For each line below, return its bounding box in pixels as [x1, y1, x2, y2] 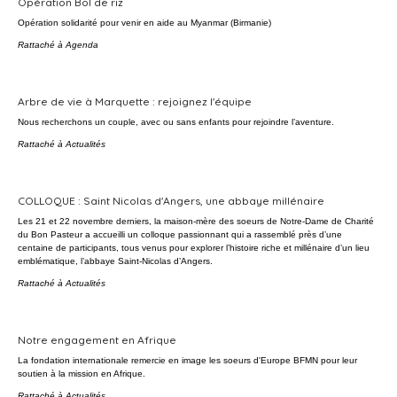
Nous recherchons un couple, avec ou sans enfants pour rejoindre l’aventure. [18, 117, 334, 127]
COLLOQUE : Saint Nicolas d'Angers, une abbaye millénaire [18, 194, 324, 207]
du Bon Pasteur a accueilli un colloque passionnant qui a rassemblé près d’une [18, 230, 342, 239]
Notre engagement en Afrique [18, 333, 176, 346]
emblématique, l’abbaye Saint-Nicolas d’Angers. [18, 256, 213, 266]
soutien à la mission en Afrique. [18, 369, 145, 378]
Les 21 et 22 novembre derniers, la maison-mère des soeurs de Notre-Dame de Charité [18, 216, 374, 226]
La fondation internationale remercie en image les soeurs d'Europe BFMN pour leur [18, 355, 357, 365]
